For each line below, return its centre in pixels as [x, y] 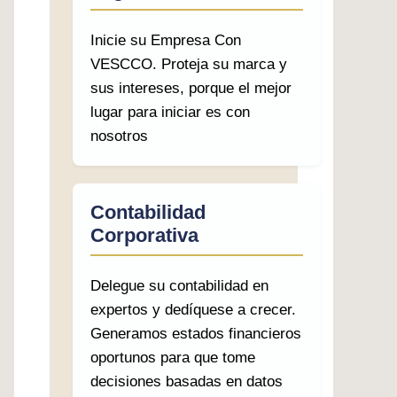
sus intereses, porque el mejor [191, 88]
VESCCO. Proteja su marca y [189, 64]
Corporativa [144, 235]
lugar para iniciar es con [170, 112]
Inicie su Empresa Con [166, 40]
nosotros [119, 136]
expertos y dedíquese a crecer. [193, 310]
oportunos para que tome [173, 358]
